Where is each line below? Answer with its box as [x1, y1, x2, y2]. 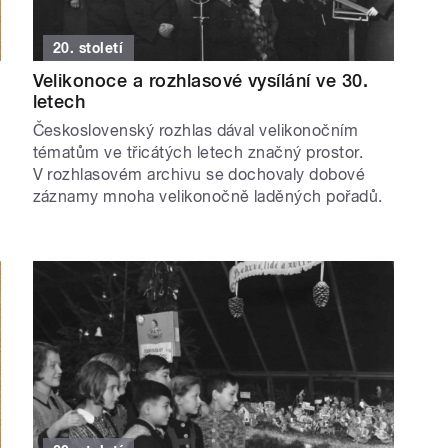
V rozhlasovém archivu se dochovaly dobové [32, 165, 366, 185]
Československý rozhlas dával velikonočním [32, 121, 359, 141]
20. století [53, 40, 124, 57]
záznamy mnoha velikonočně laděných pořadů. [32, 187, 383, 207]
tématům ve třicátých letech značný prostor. [32, 143, 364, 163]
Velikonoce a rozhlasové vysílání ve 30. [32, 70, 369, 92]
